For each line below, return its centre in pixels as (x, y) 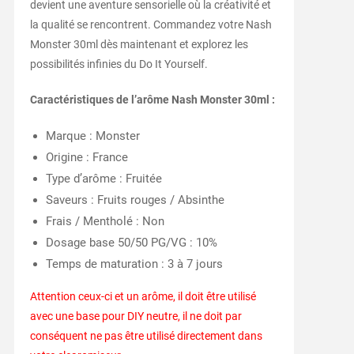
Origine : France (87, 157)
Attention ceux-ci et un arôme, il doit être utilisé (143, 296)
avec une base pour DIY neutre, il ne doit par (136, 316)
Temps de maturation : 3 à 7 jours (134, 264)
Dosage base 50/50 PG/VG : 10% (131, 242)
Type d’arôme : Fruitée (104, 178)
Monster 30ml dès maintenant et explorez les (139, 44)
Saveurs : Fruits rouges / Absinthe (135, 200)
